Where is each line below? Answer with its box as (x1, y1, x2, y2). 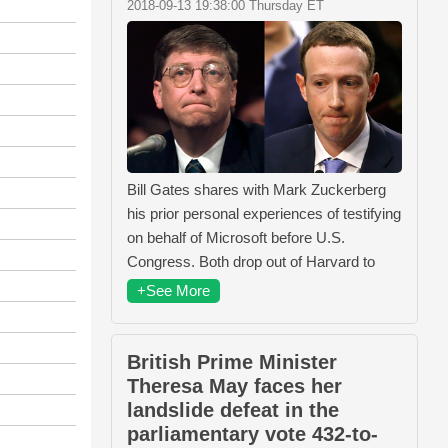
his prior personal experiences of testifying (127, 205, 401, 222)
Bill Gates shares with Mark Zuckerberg (127, 181, 386, 198)
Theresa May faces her (127, 375, 342, 397)
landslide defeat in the (127, 399, 339, 421)
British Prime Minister (127, 351, 337, 373)
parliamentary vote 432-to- (127, 423, 378, 445)
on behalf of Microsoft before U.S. (127, 229, 345, 246)
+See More (137, 282, 210, 299)
